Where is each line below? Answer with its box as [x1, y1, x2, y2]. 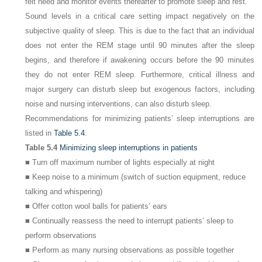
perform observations [25, 230, 97, 240]
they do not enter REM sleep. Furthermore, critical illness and [25, 70, 254, 79]
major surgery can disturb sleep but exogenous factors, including [25, 84, 254, 94]
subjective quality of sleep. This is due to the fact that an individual [25, 26, 254, 35]
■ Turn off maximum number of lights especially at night [25, 157, 215, 167]
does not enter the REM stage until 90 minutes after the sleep [25, 40, 254, 50]
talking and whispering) [25, 187, 103, 196]
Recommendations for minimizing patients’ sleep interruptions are [25, 113, 254, 123]
